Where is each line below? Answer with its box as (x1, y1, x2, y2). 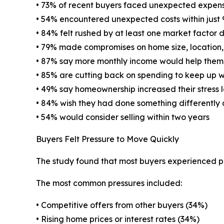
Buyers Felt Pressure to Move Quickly (36, 134, 179, 144)
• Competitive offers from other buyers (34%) (36, 200, 207, 210)
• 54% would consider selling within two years (36, 112, 209, 122)
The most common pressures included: (36, 178, 182, 188)
